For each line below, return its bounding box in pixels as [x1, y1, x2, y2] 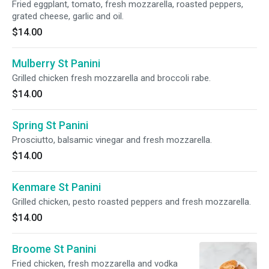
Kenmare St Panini [12, 181, 101, 193]
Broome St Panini [12, 243, 96, 255]
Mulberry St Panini [12, 57, 100, 70]
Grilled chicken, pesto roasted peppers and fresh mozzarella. [12, 196, 251, 207]
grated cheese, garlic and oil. [12, 11, 124, 22]
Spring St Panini [12, 119, 88, 131]
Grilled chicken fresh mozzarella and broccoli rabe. [12, 73, 211, 83]
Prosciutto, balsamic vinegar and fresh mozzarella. [12, 134, 212, 145]
